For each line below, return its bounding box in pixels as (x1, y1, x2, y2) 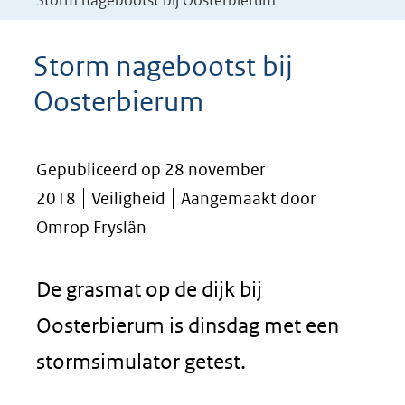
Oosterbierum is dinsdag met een (36, 313, 339, 337)
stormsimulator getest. (36, 349, 246, 373)
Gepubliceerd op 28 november (36, 159, 266, 180)
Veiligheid (91, 188, 165, 209)
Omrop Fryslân (36, 217, 146, 238)
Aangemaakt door (181, 188, 316, 209)
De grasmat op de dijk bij (36, 277, 262, 301)
